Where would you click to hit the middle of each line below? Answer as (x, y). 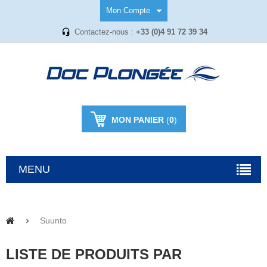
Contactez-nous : (105, 32)
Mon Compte (128, 10)
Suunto (52, 221)
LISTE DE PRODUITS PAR (94, 254)
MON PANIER (137, 120)
